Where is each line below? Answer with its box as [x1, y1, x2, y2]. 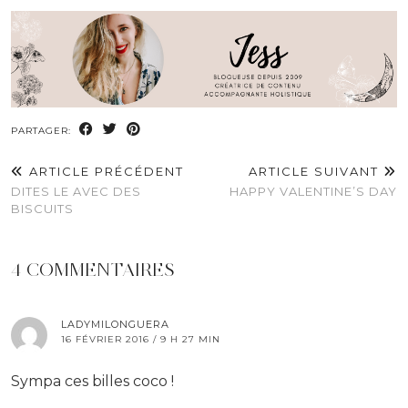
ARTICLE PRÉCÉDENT [25, 164, 184, 179]
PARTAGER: [11, 125, 75, 138]
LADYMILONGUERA [61, 318, 169, 331]
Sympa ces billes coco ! [11, 372, 174, 391]
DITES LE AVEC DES [11, 184, 141, 199]
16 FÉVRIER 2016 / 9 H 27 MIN [61, 333, 220, 346]
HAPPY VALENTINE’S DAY [229, 184, 397, 199]
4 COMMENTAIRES [11, 259, 175, 281]
